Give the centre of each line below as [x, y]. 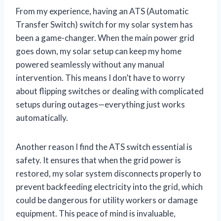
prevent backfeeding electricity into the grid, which [109, 186]
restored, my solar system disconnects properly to [109, 173]
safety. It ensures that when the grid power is [98, 160]
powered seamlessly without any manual [90, 64]
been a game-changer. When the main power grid [105, 37]
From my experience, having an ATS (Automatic [102, 11]
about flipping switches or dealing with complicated [110, 91]
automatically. [42, 117]
